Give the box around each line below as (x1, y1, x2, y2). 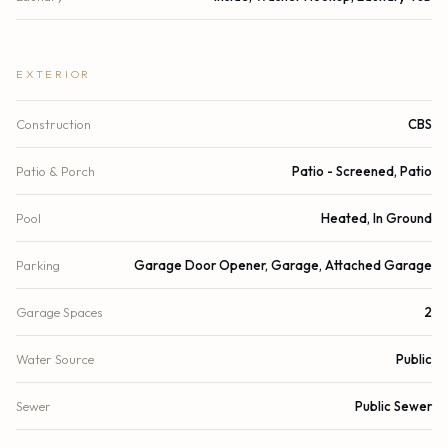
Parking (16, 256, 60, 273)
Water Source (16, 350, 94, 367)
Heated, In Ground (321, 209, 432, 226)
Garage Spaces (16, 303, 103, 320)
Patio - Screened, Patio (292, 162, 432, 179)
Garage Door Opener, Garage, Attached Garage (134, 256, 432, 273)
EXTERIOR (16, 66, 91, 81)
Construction (16, 115, 91, 132)
